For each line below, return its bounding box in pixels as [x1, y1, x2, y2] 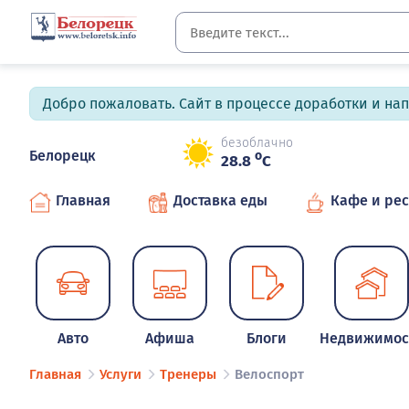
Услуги [100, 366, 142, 383]
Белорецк [29, 147, 96, 164]
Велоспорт [235, 366, 304, 383]
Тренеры [160, 366, 216, 383]
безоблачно [221, 135, 293, 152]
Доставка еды [173, 192, 267, 209]
